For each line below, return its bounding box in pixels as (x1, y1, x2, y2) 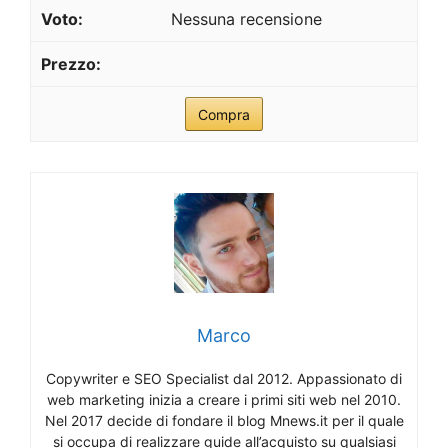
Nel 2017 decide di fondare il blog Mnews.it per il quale (44, 411, 404, 429)
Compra (198, 105, 250, 123)
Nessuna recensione (171, 8, 322, 29)
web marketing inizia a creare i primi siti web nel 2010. (47, 390, 401, 408)
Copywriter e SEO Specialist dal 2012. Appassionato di (46, 369, 402, 387)
